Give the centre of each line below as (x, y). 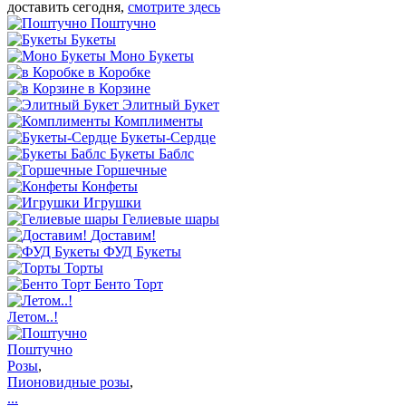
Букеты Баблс (152, 153)
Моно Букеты (152, 55)
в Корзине (119, 88)
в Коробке (119, 72)
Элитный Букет (171, 104)
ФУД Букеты (142, 251)
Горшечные (131, 169)
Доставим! (123, 235)
